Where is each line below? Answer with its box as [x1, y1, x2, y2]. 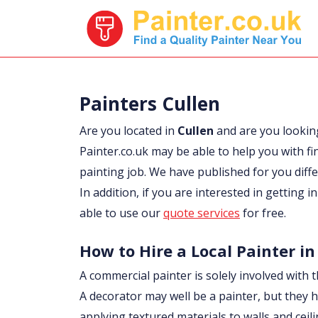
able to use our [79, 205, 163, 221]
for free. [240, 205, 286, 221]
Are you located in [79, 123, 177, 138]
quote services [163, 205, 240, 221]
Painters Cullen [79, 91, 220, 116]
